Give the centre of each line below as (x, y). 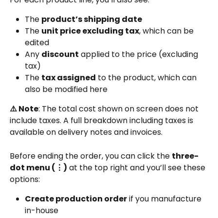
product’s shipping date (92, 19)
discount (60, 54)
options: (25, 179)
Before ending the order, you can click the (91, 156)
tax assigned (69, 78)
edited (37, 43)
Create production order (76, 199)
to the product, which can (147, 78)
